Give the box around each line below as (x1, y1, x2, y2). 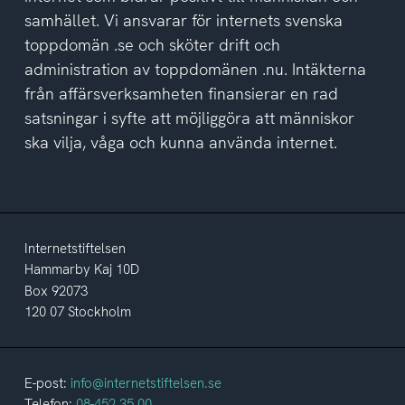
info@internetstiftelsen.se (71, 373, 221, 392)
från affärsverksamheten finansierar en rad (24, 82, 338, 104)
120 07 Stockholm (24, 302, 131, 321)
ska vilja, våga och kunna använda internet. (24, 131, 337, 153)
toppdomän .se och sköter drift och (24, 33, 280, 55)
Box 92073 (24, 281, 88, 300)
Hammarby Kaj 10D (24, 259, 139, 278)
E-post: (24, 373, 71, 392)
